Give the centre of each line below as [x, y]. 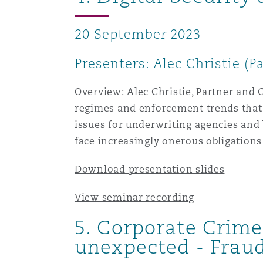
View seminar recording [134, 198]
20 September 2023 [138, 34]
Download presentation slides [149, 169]
